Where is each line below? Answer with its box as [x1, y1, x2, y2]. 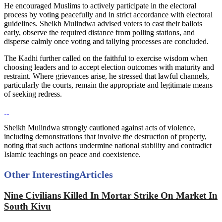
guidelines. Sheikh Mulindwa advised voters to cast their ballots [4, 19, 202, 28]
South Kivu [4, 201, 51, 212]
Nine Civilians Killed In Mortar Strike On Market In [4, 190, 218, 201]
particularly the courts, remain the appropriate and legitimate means [4, 81, 213, 90]
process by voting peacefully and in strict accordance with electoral [4, 10, 213, 19]
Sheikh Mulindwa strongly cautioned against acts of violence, [4, 123, 196, 132]
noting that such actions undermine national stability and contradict [4, 141, 212, 150]
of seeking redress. [4, 90, 62, 99]
